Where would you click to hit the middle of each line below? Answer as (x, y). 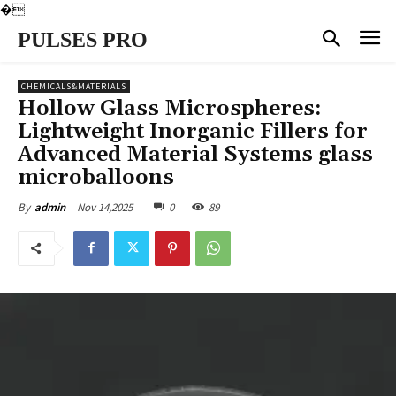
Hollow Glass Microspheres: (170, 108)
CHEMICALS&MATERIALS (74, 86)
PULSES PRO (83, 40)
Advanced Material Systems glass (195, 154)
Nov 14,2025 (105, 207)
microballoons (96, 177)
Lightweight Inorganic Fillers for (193, 131)
